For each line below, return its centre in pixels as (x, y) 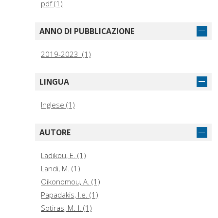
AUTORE (55, 133)
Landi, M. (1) (61, 169)
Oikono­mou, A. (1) (71, 182)
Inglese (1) (58, 105)
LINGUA (54, 82)
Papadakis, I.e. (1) (70, 195)
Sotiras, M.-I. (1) (66, 208)
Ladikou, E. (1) (64, 155)
